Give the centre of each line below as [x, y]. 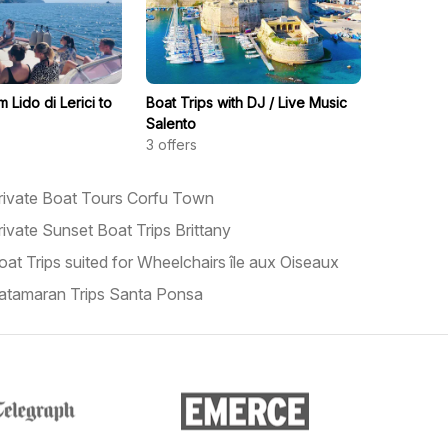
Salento [171, 123]
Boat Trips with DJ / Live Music [247, 102]
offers [178, 144]
